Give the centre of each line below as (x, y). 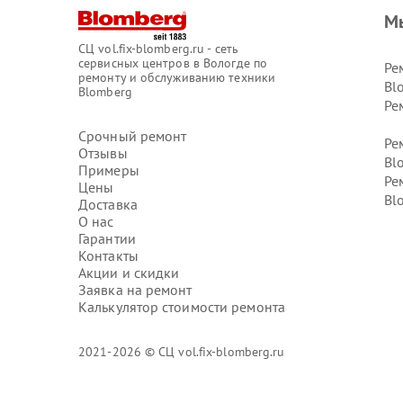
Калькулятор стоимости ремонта (182, 307)
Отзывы (103, 153)
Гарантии (107, 238)
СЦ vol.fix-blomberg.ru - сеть (158, 49)
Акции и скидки (129, 273)
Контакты (108, 255)
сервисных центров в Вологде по (173, 63)
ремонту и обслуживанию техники (177, 77)
